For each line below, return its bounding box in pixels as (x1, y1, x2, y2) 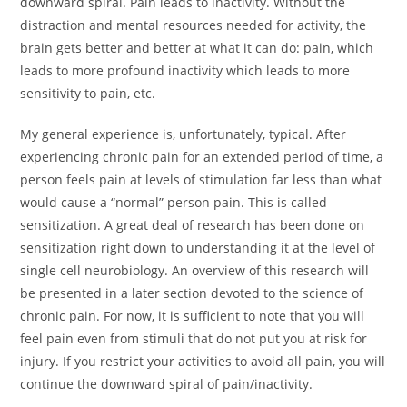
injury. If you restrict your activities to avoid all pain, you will (20, 352, 386, 370)
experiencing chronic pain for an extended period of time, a (20, 147, 384, 165)
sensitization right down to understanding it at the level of (20, 238, 376, 256)
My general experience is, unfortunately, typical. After (20, 124, 347, 143)
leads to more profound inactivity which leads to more (20, 61, 351, 79)
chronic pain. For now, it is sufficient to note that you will (20, 306, 365, 324)
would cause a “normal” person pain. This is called (20, 193, 328, 211)
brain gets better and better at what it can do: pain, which (20, 38, 374, 56)
